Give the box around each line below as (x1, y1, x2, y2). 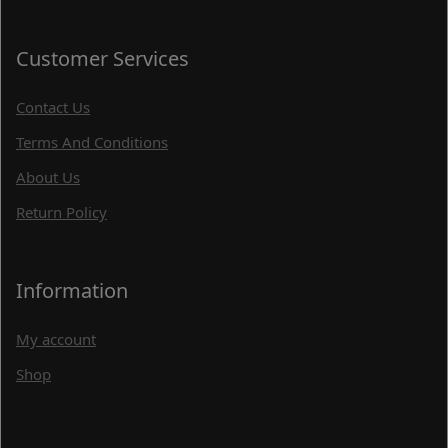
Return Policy (16, 201, 107, 222)
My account (16, 328, 96, 349)
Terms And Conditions (16, 131, 168, 152)
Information (16, 276, 128, 304)
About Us (16, 166, 80, 187)
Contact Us (16, 96, 90, 117)
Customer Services (16, 44, 189, 72)
